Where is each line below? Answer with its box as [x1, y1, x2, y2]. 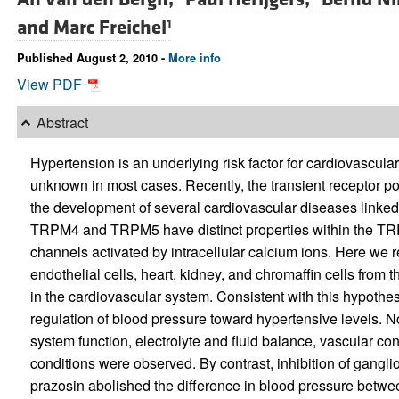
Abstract [36, 111, 88, 133]
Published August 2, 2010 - [16, 50, 168, 67]
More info [167, 50, 221, 67]
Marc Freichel [53, 15, 167, 41]
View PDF [16, 74, 85, 95]
